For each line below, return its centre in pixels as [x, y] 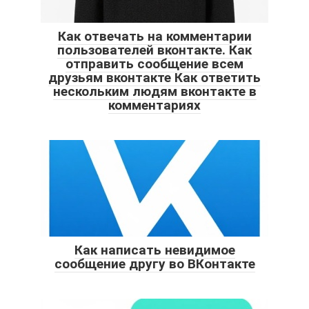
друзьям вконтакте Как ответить [154, 77]
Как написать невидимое [154, 250]
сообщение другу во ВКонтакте [154, 263]
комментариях [154, 105]
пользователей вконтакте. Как [154, 50]
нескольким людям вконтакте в [154, 91]
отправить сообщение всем [154, 63]
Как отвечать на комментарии [154, 36]
